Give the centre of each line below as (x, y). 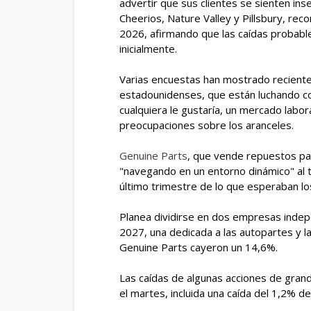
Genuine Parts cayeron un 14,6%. (199, 247)
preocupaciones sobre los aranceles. (207, 125)
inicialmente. (148, 49)
